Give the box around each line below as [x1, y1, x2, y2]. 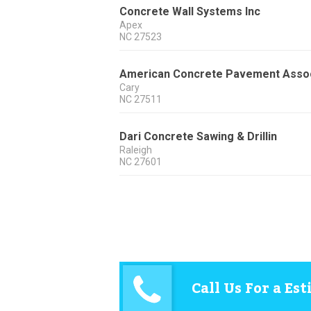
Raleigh [119, 144, 152, 156]
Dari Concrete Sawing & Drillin [119, 130, 277, 144]
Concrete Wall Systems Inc [119, 5, 260, 19]
